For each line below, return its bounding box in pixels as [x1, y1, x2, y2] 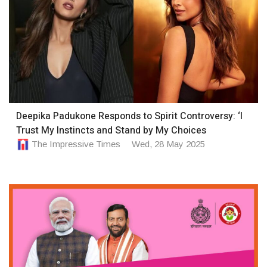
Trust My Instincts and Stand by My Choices [16, 123, 206, 138]
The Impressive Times [32, 138, 120, 149]
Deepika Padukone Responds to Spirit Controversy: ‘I [16, 108, 243, 123]
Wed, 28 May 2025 [132, 138, 205, 149]
